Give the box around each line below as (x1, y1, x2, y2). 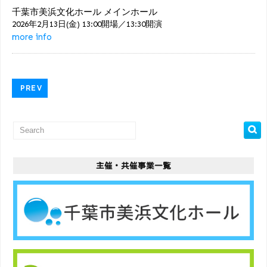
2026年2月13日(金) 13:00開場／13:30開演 (12, 18, 162, 29)
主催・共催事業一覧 (96, 161, 171, 170)
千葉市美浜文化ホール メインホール (12, 6, 157, 17)
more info (12, 31, 52, 42)
